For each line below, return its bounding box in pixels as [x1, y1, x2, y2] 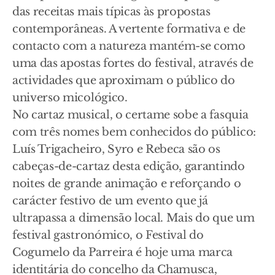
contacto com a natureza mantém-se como [12, 39, 246, 53]
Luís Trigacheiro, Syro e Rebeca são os [12, 142, 220, 157]
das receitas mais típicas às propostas [12, 5, 211, 19]
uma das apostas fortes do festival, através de [12, 56, 254, 71]
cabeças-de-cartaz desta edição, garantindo [12, 160, 245, 174]
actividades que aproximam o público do [12, 74, 235, 88]
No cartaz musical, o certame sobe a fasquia [12, 108, 249, 122]
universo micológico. [12, 91, 128, 105]
